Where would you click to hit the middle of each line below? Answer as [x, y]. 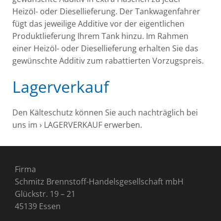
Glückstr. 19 [38, 194]
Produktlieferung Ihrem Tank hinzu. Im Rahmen [100, 36]
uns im [26, 125]
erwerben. [122, 125]
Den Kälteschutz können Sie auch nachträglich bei [105, 113]
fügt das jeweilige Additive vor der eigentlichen [98, 24]
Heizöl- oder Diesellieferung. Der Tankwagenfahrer [106, 12]
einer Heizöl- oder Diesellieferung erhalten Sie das [105, 49]
